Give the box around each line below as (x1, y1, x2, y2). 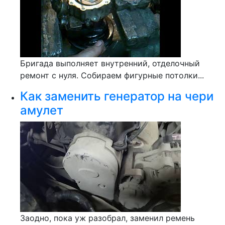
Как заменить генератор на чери (20, 89, 213, 103)
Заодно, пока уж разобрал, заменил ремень (20, 213, 195, 223)
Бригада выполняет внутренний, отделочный (20, 58, 200, 68)
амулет (20, 103, 63, 118)
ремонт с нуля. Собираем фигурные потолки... (20, 70, 204, 80)
